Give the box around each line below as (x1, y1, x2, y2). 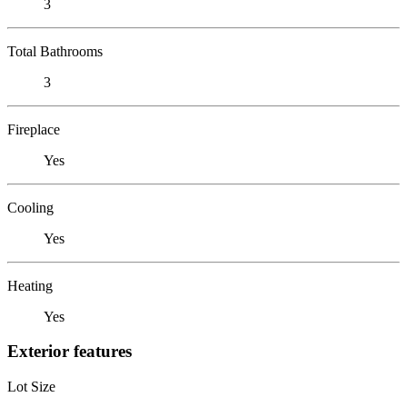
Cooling (7, 199, 54, 215)
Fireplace (7, 121, 60, 137)
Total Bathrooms (7, 43, 103, 59)
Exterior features (7, 342, 132, 362)
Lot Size (7, 378, 55, 394)
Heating (7, 277, 53, 293)
